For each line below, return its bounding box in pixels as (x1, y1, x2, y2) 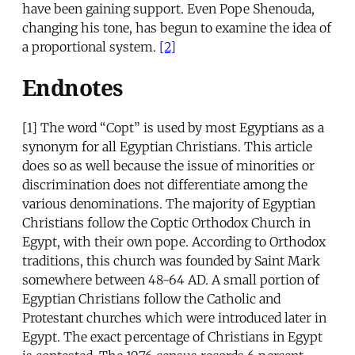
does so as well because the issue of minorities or (22, 158, 315, 174)
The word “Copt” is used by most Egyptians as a (37, 120, 324, 136)
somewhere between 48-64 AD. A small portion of (22, 272, 319, 288)
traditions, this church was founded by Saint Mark (22, 253, 320, 269)
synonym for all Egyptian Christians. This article (22, 139, 312, 155)
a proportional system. (22, 38, 159, 55)
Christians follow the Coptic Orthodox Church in (22, 215, 311, 231)
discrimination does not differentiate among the (22, 177, 307, 193)
